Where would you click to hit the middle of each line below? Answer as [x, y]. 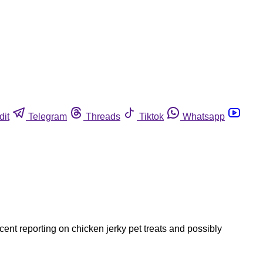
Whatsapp [204, 116]
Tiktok [151, 116]
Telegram [48, 116]
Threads [103, 116]
